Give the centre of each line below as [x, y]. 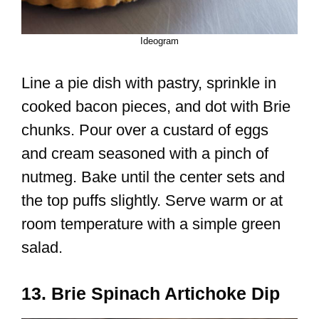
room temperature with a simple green [151, 224]
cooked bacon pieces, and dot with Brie [156, 107]
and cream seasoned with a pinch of [145, 154]
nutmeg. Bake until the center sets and [153, 177]
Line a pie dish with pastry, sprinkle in [149, 83]
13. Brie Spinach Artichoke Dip [151, 294]
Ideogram [159, 41]
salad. [42, 248]
